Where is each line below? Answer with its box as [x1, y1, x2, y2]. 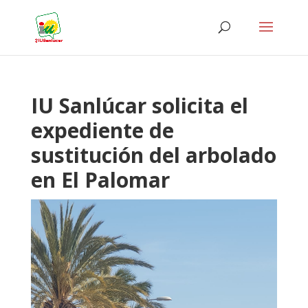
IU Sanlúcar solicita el [30, 91, 248, 120]
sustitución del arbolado [30, 141, 276, 169]
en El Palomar [30, 166, 170, 194]
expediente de [30, 116, 174, 144]
